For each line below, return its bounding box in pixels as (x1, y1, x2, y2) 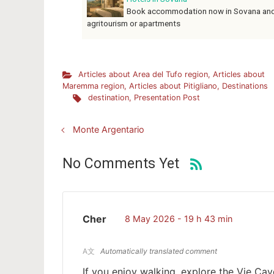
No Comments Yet (62, 155, 179, 172)
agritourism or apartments (87, 18, 180, 29)
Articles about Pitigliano (129, 81, 217, 91)
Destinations (222, 81, 268, 91)
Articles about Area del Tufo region (78, 70, 208, 80)
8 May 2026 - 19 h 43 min (125, 213, 232, 224)
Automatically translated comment (98, 246, 217, 256)
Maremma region (62, 81, 124, 91)
